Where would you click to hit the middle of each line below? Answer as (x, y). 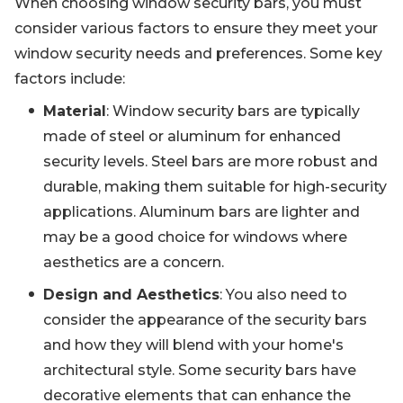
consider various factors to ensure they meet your (196, 29)
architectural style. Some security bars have (200, 371)
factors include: (70, 79)
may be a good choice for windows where (195, 237)
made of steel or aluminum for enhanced (192, 137)
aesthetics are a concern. (134, 263)
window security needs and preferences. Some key (198, 54)
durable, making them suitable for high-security (215, 187)
